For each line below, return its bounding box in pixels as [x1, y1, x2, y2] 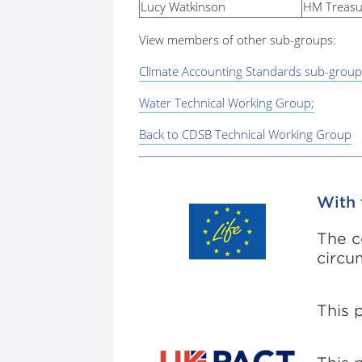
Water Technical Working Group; [139, 94, 314, 111]
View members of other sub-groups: [139, 31, 339, 48]
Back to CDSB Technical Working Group [139, 125, 351, 142]
